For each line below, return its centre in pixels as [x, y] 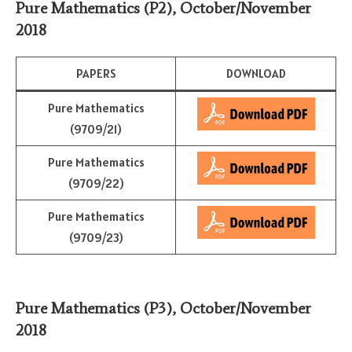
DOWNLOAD [256, 74]
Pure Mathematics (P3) [94, 308]
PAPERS [96, 74]
